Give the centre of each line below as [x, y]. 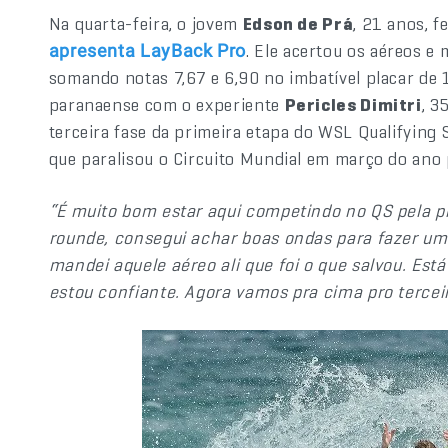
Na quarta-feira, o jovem [145, 23]
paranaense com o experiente [166, 104]
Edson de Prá [298, 23]
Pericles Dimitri [353, 104]
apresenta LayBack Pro [147, 50]
